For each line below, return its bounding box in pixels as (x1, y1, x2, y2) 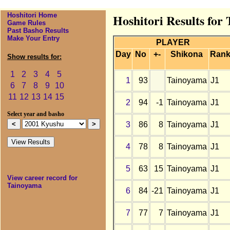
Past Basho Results (7, 27, 69, 35)
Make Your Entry (7, 34, 60, 43)
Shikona (170, 50, 203, 59)
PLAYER (156, 38, 190, 47)
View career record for (7, 174, 78, 182)
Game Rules (7, 19, 46, 27)
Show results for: (7, 53, 62, 61)
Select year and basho (7, 111, 64, 118)
